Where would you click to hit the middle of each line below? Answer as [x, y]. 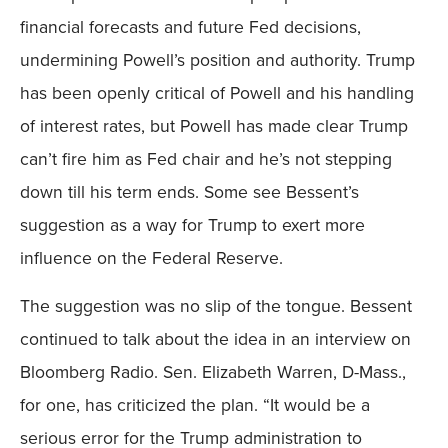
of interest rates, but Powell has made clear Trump [214, 126]
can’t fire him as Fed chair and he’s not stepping [206, 159]
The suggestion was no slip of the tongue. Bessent [216, 305]
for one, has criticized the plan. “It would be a [195, 404]
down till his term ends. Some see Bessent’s [189, 192]
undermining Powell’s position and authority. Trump [217, 60]
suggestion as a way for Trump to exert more [192, 225]
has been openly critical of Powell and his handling [217, 93]
